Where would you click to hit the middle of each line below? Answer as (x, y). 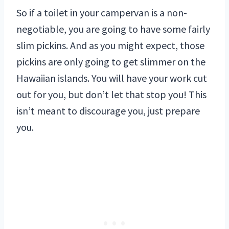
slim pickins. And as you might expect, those (110, 45)
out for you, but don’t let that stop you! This (111, 95)
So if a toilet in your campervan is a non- (102, 13)
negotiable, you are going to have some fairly (113, 29)
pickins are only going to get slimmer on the (111, 62)
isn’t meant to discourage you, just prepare (108, 111)
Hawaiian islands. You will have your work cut (112, 78)
